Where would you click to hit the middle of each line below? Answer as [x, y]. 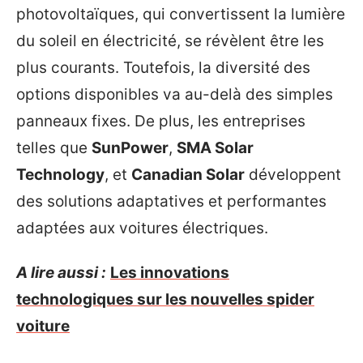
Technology [60, 174]
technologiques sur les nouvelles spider [165, 299]
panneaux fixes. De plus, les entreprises [161, 121]
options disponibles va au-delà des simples [175, 94]
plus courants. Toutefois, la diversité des [163, 67]
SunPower [130, 147]
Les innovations [170, 273]
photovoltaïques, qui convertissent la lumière [181, 14]
